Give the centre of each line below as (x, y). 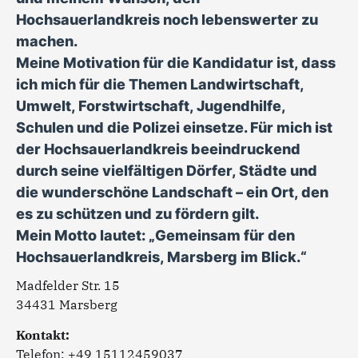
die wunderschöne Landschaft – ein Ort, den (172, 192)
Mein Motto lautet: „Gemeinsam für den (155, 235)
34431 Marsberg (67, 304)
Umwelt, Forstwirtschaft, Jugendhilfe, (151, 106)
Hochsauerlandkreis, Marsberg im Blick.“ (161, 257)
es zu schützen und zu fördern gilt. (137, 214)
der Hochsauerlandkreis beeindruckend (158, 149)
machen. (47, 41)
